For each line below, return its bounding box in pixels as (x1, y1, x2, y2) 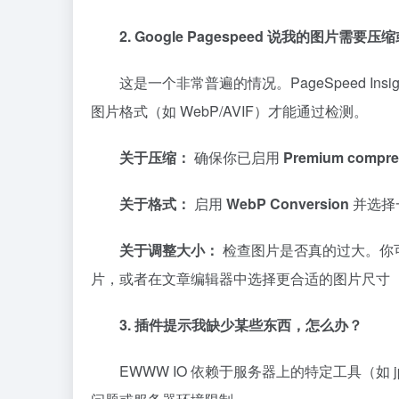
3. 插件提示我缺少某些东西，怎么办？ (119, 313, 362, 335)
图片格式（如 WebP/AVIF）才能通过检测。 (91, 100, 368, 121)
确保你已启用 (191, 146, 283, 167)
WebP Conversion (226, 192, 349, 214)
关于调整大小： (119, 239, 219, 260)
